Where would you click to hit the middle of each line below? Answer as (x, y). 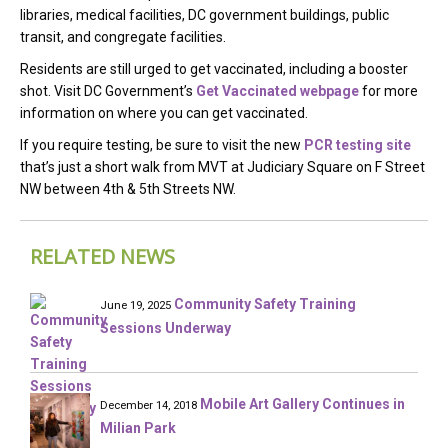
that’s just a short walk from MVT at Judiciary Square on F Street (222, 167)
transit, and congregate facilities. (123, 37)
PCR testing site (357, 145)
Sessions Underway (165, 328)
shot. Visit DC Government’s (108, 91)
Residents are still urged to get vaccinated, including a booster (214, 69)
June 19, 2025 (135, 305)
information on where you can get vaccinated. (164, 113)
